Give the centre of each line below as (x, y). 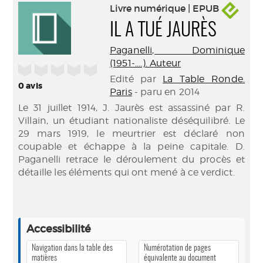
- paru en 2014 (166, 92)
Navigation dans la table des (72, 248)
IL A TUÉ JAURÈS (163, 31)
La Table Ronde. (204, 79)
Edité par (136, 79)
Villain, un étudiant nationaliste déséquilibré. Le (131, 121)
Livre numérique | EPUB (166, 9)
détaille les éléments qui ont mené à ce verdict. (127, 172)
